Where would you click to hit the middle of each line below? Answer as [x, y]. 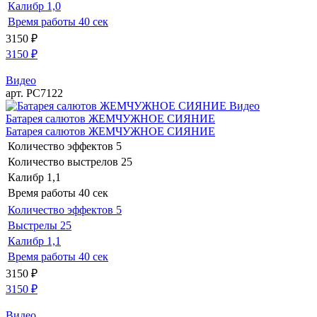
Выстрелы [33, 225]
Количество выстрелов [63, 161]
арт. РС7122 [34, 93]
